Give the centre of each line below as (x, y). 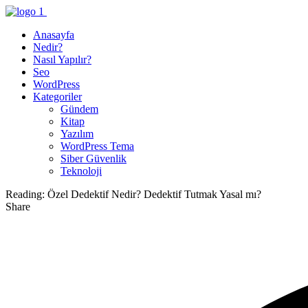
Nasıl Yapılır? (62, 59)
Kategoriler (57, 97)
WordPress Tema (97, 146)
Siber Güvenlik (93, 158)
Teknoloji (81, 171)
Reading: (25, 194)
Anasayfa (54, 35)
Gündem (79, 109)
